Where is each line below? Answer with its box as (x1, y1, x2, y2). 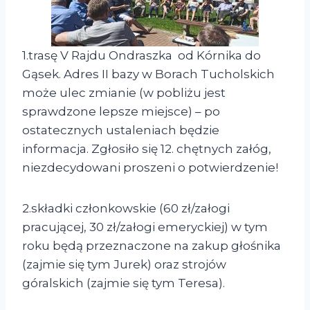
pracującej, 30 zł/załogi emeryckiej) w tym (22, 220, 268, 235)
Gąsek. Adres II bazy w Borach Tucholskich (22, 67, 275, 82)
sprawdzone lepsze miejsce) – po (22, 104, 220, 119)
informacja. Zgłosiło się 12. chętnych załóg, (22, 142, 271, 156)
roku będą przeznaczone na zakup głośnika (22, 239, 281, 253)
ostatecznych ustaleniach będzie (22, 123, 219, 138)
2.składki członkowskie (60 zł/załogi (22, 201, 230, 216)
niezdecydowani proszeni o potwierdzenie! (22, 161, 278, 175)
